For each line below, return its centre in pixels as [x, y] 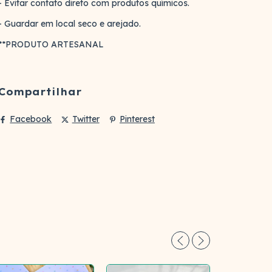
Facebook [31, 119]
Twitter [86, 119]
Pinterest [137, 119]
